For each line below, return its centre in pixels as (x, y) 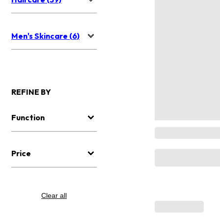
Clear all (54, 196)
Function (28, 118)
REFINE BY (31, 92)
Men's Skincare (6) (45, 36)
